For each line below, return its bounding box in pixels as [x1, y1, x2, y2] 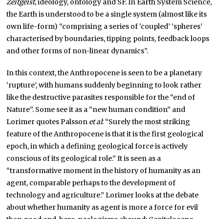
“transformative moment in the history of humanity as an [6, 166, 201, 175]
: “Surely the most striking [102, 117, 191, 126]
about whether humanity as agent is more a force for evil [6, 202, 198, 212]
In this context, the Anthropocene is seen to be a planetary [6, 68, 202, 77]
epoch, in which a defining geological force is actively [6, 141, 188, 151]
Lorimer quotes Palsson [6, 117, 89, 126]
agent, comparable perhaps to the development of [6, 178, 176, 187]
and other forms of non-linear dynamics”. [6, 46, 149, 55]
